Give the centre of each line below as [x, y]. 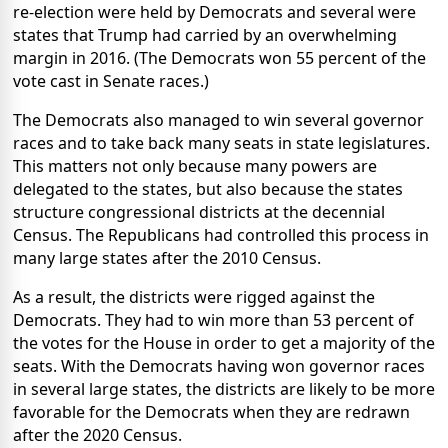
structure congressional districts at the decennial [199, 211]
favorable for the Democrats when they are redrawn [211, 411]
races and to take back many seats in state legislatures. [221, 142]
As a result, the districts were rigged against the [194, 296]
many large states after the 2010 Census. [167, 257]
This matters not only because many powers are [195, 165]
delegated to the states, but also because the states [208, 188]
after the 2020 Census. [97, 434]
